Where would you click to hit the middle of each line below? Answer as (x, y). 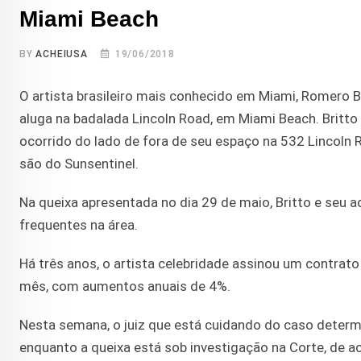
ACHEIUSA (62, 54)
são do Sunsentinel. (79, 164)
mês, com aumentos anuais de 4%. (125, 286)
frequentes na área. (79, 225)
